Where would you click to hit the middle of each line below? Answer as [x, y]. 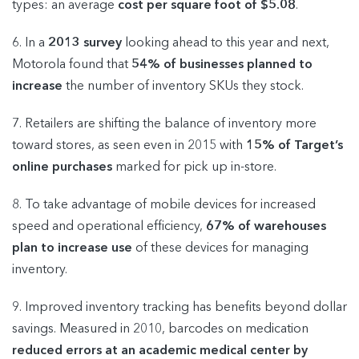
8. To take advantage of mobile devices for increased [164, 205]
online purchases [62, 167]
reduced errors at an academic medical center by [160, 351]
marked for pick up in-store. [194, 167]
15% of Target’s [294, 145]
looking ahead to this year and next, [226, 43]
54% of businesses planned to [222, 65]
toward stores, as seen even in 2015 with [129, 145]
